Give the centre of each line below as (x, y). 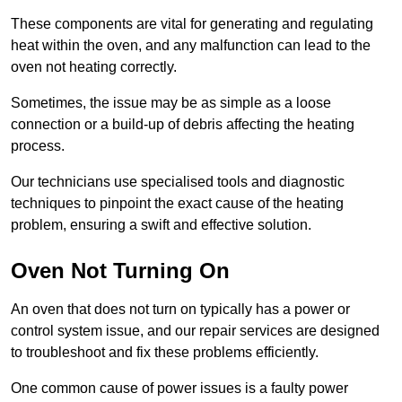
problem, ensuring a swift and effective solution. (161, 225)
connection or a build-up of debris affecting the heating (183, 125)
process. (38, 146)
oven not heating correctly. (96, 67)
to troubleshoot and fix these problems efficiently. (165, 353)
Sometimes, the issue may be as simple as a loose (171, 103)
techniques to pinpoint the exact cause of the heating (177, 204)
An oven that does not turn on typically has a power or (180, 310)
